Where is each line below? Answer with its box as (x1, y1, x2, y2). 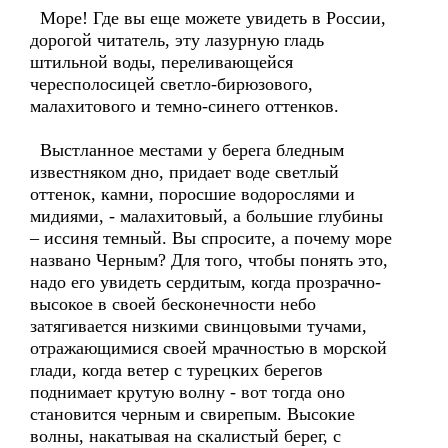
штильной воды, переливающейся (30, 52, 293, 72)
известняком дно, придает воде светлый (30, 162, 339, 182)
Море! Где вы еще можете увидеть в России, (30, 8, 386, 28)
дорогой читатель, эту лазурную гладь (30, 30, 324, 50)
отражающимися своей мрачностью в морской (30, 338, 387, 358)
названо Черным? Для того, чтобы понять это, (30, 250, 388, 270)
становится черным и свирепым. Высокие (30, 404, 355, 424)
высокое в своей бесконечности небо (30, 294, 316, 314)
